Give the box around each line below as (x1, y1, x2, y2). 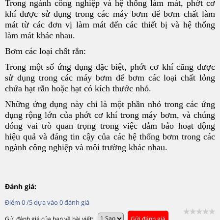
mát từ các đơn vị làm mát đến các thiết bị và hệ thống (5, 19, 215, 29)
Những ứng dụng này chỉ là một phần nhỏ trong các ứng (5, 99, 215, 109)
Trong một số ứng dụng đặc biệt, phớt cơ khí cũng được (5, 61, 215, 72)
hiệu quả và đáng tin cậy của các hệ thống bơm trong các (5, 131, 215, 141)
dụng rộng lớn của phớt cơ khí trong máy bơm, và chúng (5, 110, 215, 120)
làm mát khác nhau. (5, 30, 75, 40)
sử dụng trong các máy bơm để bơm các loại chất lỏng (5, 72, 215, 82)
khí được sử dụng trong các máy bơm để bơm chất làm (5, 8, 215, 19)
